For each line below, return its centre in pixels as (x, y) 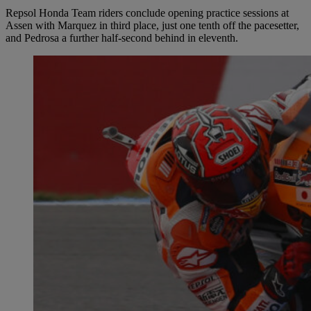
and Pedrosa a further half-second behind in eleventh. (122, 37)
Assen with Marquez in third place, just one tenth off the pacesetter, (152, 25)
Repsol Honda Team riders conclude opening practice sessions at (147, 12)
